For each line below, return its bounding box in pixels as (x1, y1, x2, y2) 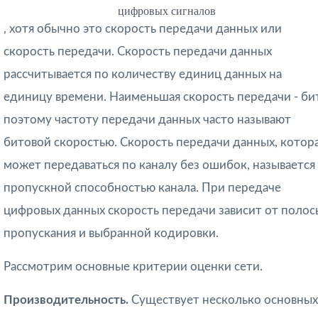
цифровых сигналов (117, 5, 216, 18)
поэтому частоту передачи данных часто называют (4, 114, 291, 126)
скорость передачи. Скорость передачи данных (4, 45, 272, 58)
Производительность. (4, 294, 131, 307)
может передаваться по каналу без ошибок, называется (4, 159, 315, 172)
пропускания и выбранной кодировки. (4, 227, 219, 240)
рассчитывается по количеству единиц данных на (4, 68, 282, 81)
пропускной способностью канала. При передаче (4, 182, 281, 194)
